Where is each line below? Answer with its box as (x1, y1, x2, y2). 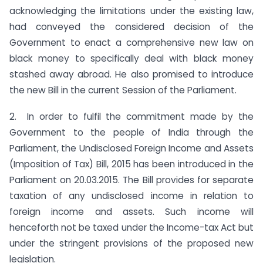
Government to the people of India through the (9, 126, 254, 139)
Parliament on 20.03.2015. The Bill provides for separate (9, 174, 254, 187)
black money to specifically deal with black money (9, 52, 254, 65)
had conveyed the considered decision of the (9, 21, 254, 33)
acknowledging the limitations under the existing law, (9, 5, 254, 18)
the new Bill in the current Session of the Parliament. (9, 84, 237, 97)
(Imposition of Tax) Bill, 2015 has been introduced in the (9, 158, 254, 171)
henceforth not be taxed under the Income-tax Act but (9, 221, 254, 234)
